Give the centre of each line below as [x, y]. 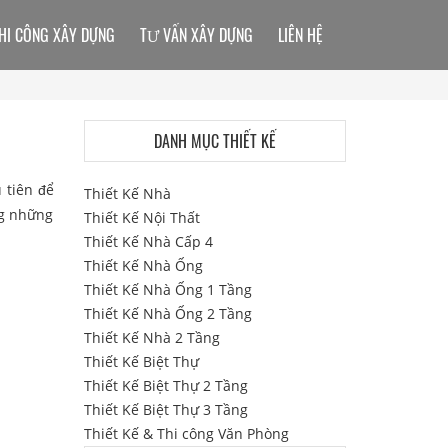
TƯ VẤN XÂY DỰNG [196, 35]
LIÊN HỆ [300, 35]
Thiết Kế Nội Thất [141, 217]
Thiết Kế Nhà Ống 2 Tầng [167, 313]
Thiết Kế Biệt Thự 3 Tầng [165, 409]
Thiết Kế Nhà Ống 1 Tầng [167, 289]
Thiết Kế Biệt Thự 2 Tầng [165, 385]
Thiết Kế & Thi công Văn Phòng [186, 433]
